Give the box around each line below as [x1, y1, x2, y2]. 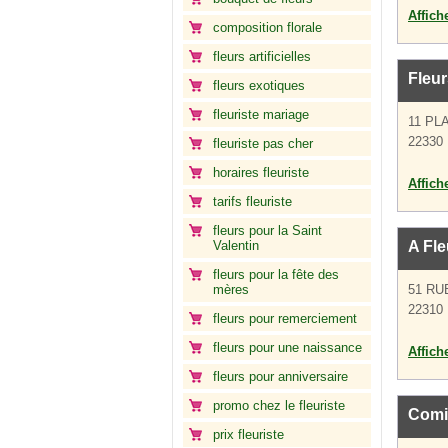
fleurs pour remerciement [213, 311, 357, 326]
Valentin [213, 238, 259, 253]
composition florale [213, 20, 322, 35]
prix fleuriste [213, 427, 284, 442]
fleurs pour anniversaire [213, 369, 348, 384]
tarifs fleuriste [213, 194, 292, 209]
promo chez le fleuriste [213, 398, 345, 413]
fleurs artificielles [213, 49, 311, 64]
